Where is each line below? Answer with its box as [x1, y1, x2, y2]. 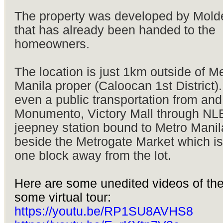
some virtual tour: [14, 191, 111, 205]
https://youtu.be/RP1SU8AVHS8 [14, 205, 193, 219]
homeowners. [14, 37, 90, 51]
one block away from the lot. [14, 149, 171, 163]
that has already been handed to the [14, 23, 216, 37]
